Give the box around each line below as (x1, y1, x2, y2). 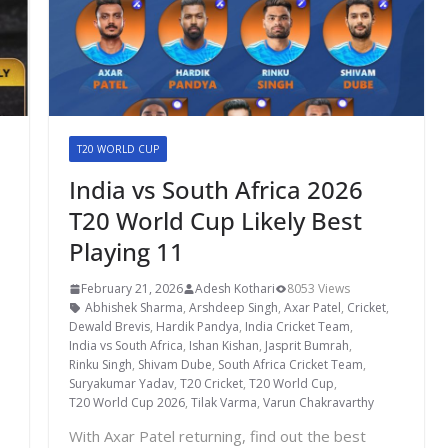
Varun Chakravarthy (262, 394, 374, 412)
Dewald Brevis (68, 318, 150, 336)
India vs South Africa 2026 (68, 173, 363, 207)
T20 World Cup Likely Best (68, 204, 362, 238)
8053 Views (286, 280, 350, 298)
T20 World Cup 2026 (68, 394, 185, 412)
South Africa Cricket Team (217, 356, 363, 374)
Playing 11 (68, 235, 184, 269)
